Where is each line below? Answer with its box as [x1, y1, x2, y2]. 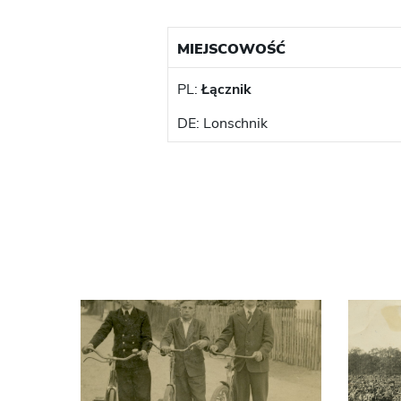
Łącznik [200, 80, 252, 100]
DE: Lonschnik [176, 114, 268, 134]
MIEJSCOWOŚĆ [176, 39, 286, 60]
